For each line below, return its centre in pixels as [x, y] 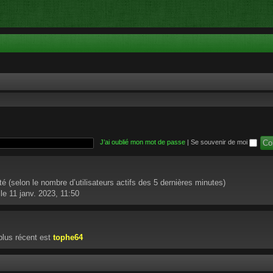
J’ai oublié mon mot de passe [142, 142]
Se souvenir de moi [220, 142]
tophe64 [68, 237]
